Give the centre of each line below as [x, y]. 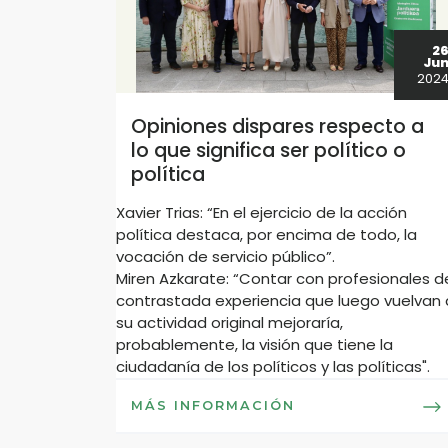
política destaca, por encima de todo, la [267, 234]
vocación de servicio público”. [226, 256]
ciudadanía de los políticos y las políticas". [273, 366]
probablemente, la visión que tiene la [255, 344]
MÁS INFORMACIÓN [213, 406]
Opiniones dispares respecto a [278, 126]
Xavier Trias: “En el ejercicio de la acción [262, 212]
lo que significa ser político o [269, 150]
